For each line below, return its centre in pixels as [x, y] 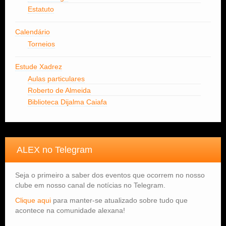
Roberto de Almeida [59, 91]
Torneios [41, 44]
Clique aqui [33, 201]
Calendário [33, 32]
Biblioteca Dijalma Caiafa [67, 102]
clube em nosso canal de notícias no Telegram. [90, 185]
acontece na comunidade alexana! [70, 211]
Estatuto [41, 9]
